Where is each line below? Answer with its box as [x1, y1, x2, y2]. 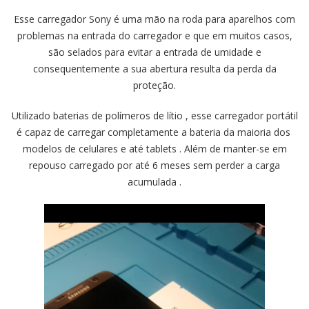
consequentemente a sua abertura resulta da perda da [32, 61, 277, 75]
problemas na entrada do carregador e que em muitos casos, [17, 28, 292, 42]
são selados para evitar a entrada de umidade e [48, 45, 261, 59]
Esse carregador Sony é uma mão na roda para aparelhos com [14, 12, 295, 26]
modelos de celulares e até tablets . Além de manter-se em [22, 141, 287, 155]
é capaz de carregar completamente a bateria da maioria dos [16, 125, 293, 139]
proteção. [133, 78, 176, 92]
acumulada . [128, 175, 181, 188]
